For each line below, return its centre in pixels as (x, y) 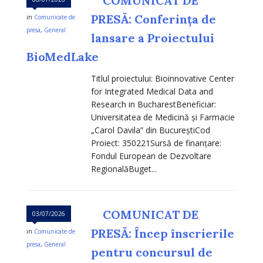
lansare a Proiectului (153, 38)
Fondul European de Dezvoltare (151, 156)
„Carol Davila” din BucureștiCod (151, 130)
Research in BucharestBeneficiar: (154, 104)
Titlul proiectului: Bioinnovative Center (163, 79)
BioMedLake (63, 57)
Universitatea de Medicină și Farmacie (163, 117)
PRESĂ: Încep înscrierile (163, 234)
